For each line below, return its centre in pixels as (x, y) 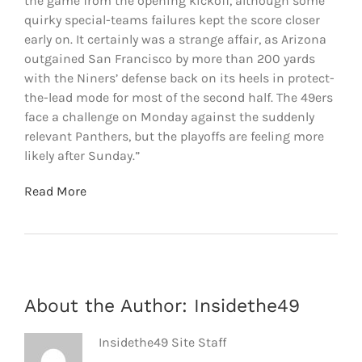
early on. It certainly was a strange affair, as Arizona (175, 39)
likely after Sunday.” (82, 155)
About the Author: (109, 305)
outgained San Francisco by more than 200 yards (169, 58)
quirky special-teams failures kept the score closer (172, 19)
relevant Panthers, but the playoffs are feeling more (174, 136)
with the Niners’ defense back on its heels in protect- (179, 78)
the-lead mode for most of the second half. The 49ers (178, 97)
